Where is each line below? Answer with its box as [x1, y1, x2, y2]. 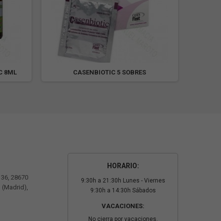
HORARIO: [107, 162, 139, 170]
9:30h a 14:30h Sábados [90, 187, 156, 194]
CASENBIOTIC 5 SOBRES [73, 69, 147, 76]
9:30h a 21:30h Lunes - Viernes [80, 177, 165, 184]
